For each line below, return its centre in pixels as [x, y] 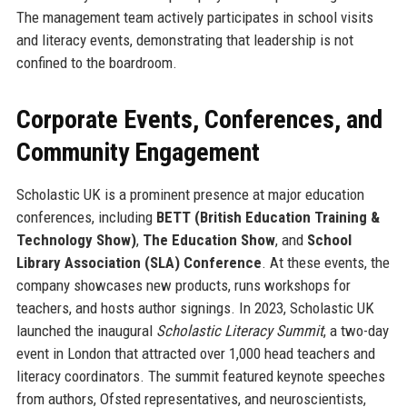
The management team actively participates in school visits [194, 18]
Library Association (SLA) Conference [139, 263]
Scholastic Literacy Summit [239, 331]
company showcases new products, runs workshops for [183, 286]
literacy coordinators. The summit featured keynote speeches [200, 377]
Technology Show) [76, 240]
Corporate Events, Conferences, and [199, 120]
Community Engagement [138, 153]
